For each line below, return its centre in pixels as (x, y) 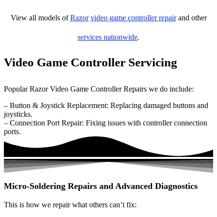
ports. (12, 132)
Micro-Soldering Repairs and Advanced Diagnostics (101, 186)
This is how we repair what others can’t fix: (70, 205)
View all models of (40, 18)
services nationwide (108, 37)
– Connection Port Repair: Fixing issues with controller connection (106, 123)
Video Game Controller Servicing (91, 62)
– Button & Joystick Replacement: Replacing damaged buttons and (106, 105)
